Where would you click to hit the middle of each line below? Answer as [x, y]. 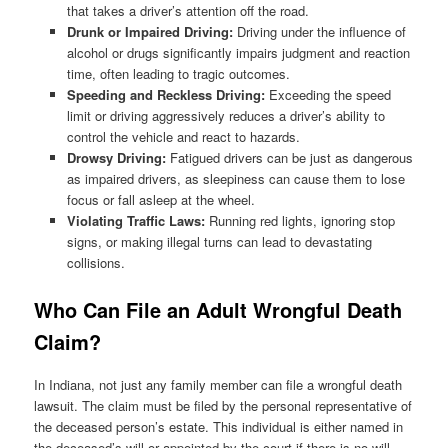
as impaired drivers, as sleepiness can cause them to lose [235, 178]
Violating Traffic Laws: [135, 220]
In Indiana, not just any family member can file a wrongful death [218, 385]
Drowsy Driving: [116, 157]
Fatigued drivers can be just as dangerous [289, 157]
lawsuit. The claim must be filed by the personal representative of [223, 406]
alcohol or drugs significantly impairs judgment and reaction [238, 52]
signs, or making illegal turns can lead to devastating [219, 241]
